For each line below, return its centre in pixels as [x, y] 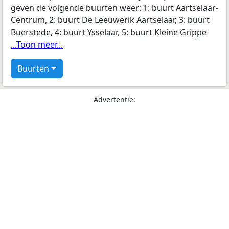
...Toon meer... [37, 45]
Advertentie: [114, 100]
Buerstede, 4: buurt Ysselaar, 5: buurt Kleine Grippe [109, 32]
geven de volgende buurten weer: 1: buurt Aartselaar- [114, 8]
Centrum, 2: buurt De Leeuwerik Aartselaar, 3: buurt [110, 20]
